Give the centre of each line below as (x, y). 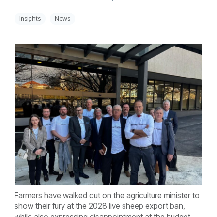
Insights (30, 19)
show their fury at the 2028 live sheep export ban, (100, 206)
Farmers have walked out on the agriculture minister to (107, 195)
